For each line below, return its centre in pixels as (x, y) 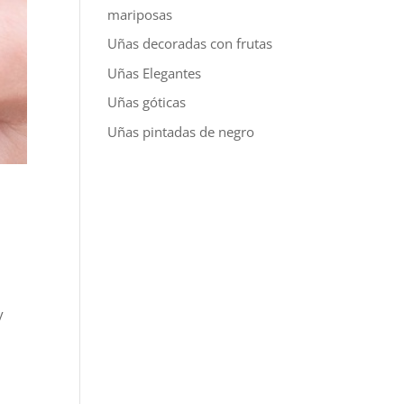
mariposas (140, 14)
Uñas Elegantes (155, 73)
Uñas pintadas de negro (181, 131)
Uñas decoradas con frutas (190, 43)
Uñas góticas (147, 102)
